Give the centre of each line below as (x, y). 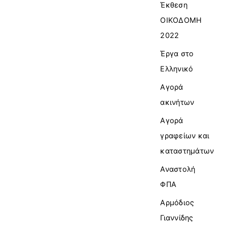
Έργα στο (177, 53)
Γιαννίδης (177, 217)
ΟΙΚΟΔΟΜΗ (181, 20)
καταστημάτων (187, 150)
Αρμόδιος (177, 202)
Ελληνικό (177, 68)
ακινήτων (177, 102)
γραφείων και (185, 135)
